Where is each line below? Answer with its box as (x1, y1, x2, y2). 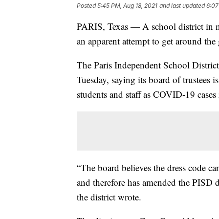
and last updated (159, 2, 205, 10)
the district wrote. (77, 191, 141, 203)
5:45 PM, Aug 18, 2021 (97, 2, 157, 10)
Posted (77, 2, 97, 10)
